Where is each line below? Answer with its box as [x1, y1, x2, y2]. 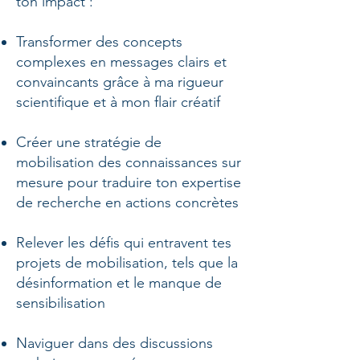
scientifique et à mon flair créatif [16, 93, 220, 111]
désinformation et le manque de [16, 274, 222, 292]
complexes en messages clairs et [16, 53, 227, 71]
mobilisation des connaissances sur [16, 153, 241, 171]
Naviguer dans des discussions [16, 334, 213, 352]
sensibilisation [16, 294, 105, 312]
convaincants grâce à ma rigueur [16, 73, 223, 91]
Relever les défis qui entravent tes [16, 234, 231, 252]
